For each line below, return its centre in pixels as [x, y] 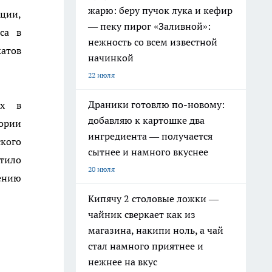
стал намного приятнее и [146, 246]
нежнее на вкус [123, 262]
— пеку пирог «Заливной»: [149, 26]
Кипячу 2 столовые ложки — [153, 199]
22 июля [101, 75]
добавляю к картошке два [146, 120]
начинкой [111, 58]
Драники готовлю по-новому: [156, 104]
